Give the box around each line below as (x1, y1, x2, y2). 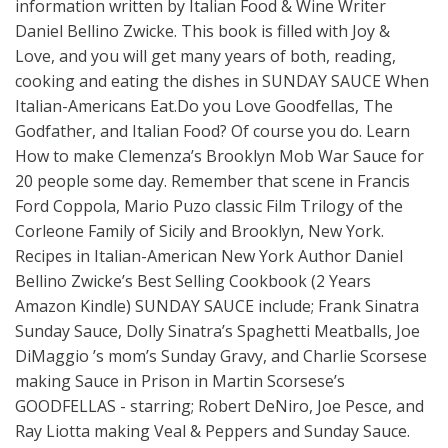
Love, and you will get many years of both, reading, (15, 44, 396, 67)
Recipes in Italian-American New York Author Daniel (15, 244, 403, 267)
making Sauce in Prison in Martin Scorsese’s (15, 369, 345, 392)
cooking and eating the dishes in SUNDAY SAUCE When (15, 69, 429, 92)
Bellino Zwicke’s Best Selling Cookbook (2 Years (15, 269, 371, 292)
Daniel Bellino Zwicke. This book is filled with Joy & (15, 19, 390, 42)
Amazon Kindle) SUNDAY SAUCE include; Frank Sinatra (15, 294, 419, 317)
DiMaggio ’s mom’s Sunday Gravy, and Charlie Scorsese (15, 344, 427, 367)
